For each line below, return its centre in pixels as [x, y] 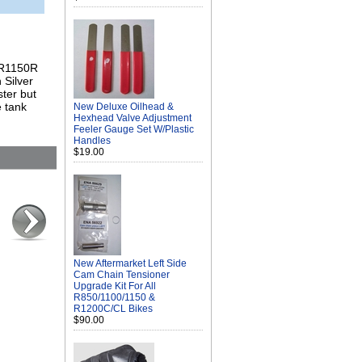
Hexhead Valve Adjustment [133, 118]
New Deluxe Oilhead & [124, 107]
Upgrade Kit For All [115, 286]
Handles [92, 141]
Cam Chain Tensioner [122, 275]
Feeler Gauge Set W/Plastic [134, 129]
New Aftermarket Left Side [130, 263]
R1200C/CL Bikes [113, 309]
